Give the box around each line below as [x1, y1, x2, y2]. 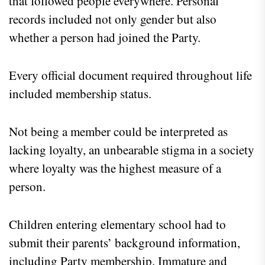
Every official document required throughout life [9, 66, 252, 83]
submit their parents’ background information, [9, 234, 240, 251]
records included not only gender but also [9, 10, 216, 27]
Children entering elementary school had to [9, 215, 226, 232]
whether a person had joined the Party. [9, 28, 201, 46]
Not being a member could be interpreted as [9, 122, 228, 140]
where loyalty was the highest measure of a [9, 159, 221, 176]
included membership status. [9, 85, 151, 102]
